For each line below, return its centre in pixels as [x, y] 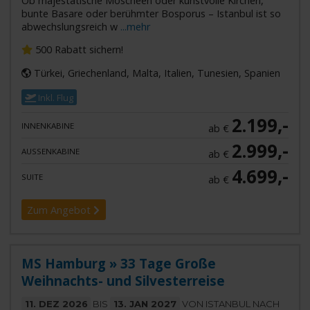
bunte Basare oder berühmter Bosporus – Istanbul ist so [151, 13]
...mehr [135, 26]
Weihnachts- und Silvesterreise [123, 281]
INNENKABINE [47, 125]
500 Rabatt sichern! [77, 50]
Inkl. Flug [55, 97]
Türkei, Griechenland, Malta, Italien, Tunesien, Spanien [155, 73]
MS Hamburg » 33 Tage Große [118, 264]
